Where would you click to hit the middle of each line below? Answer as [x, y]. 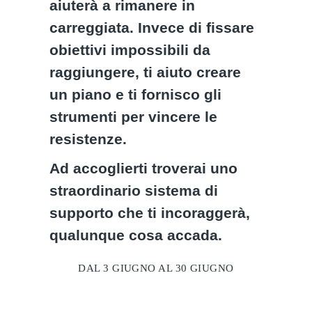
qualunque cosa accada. [136, 235]
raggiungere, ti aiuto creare [146, 72]
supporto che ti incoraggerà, [150, 213]
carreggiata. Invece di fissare [152, 28]
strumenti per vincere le [134, 117]
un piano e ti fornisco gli [136, 94]
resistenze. [91, 139]
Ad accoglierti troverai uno [144, 168]
